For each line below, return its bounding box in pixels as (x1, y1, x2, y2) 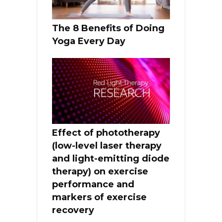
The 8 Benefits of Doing (52, 22, 165, 34)
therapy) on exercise (52, 166, 148, 177)
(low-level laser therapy (52, 140, 162, 152)
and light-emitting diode (52, 153, 169, 165)
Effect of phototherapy (52, 127, 160, 139)
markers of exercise (52, 192, 147, 203)
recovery (52, 205, 94, 216)
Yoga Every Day (52, 35, 125, 47)
